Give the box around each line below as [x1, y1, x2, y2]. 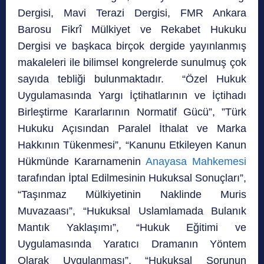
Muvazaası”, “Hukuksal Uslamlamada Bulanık [18, 204, 246, 217]
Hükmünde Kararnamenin [18, 155, 146, 167]
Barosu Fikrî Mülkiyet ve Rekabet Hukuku [18, 23, 246, 35]
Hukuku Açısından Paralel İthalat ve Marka [18, 122, 246, 134]
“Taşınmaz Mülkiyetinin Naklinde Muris [18, 188, 246, 200]
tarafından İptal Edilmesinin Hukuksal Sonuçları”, [18, 171, 246, 184]
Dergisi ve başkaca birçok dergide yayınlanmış [18, 39, 246, 52]
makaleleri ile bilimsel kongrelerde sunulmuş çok [18, 56, 246, 68]
